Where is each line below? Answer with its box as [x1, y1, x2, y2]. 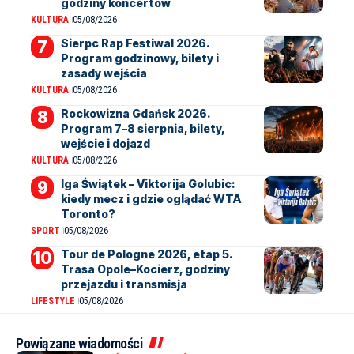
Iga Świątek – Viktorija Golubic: [60, 176, 235, 190]
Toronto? [60, 206, 115, 220]
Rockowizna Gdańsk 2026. [60, 106, 210, 120]
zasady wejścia [60, 66, 147, 80]
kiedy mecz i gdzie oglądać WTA [60, 191, 241, 205]
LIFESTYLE [31, 295, 75, 307]
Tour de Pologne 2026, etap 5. [60, 247, 232, 261]
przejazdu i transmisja [60, 277, 187, 291]
